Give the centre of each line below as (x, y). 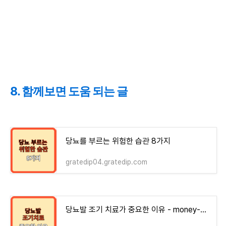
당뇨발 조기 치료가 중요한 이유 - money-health (203, 210)
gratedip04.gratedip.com (106, 162)
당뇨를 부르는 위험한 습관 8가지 (118, 141)
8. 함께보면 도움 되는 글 (69, 92)
